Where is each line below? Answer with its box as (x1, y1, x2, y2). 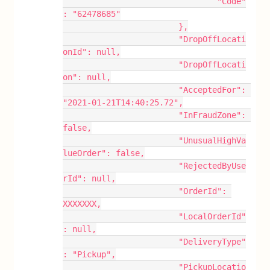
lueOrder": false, (63, 148, 145, 158)
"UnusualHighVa (63, 136, 179, 145)
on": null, (63, 72, 111, 82)
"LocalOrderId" (63, 212, 179, 221)
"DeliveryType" (63, 237, 179, 246)
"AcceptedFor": (63, 85, 179, 95)
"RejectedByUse (63, 161, 179, 171)
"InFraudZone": (63, 110, 179, 120)
